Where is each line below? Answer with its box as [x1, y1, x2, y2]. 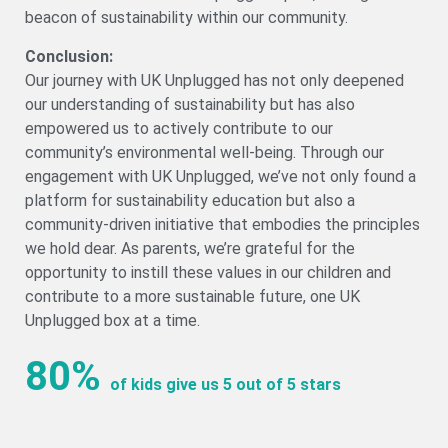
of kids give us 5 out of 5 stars [106, 375, 341, 395]
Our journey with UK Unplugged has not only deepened [25, 70, 404, 90]
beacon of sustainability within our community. [25, 8, 348, 28]
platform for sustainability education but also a [25, 190, 355, 210]
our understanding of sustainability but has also [25, 94, 355, 114]
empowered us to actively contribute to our [25, 118, 333, 138]
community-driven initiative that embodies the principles [25, 214, 420, 234]
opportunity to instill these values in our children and [25, 262, 391, 282]
